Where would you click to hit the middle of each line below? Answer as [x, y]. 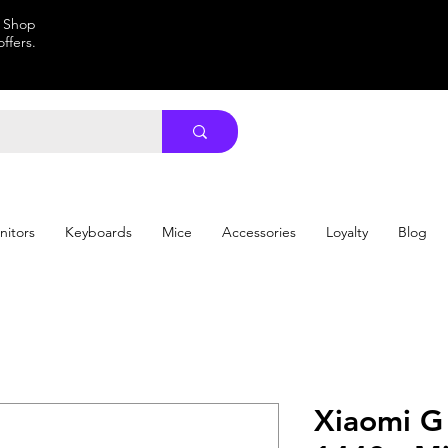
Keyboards [98, 232]
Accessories [259, 232]
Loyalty [347, 232]
